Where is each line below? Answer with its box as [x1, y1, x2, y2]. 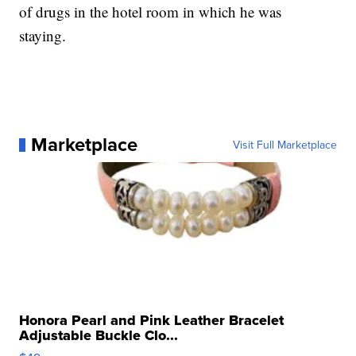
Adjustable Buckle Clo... [19, 325, 179, 346]
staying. [19, 25, 72, 46]
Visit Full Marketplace [232, 137, 337, 153]
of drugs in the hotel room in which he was [19, 2, 282, 22]
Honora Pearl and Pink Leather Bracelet [19, 310, 284, 331]
